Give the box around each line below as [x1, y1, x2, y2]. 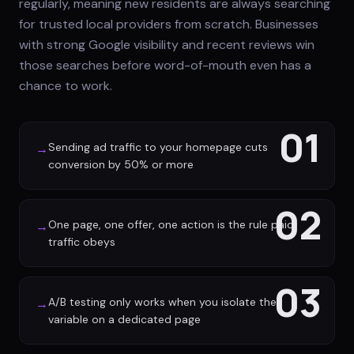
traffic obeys [48, 235, 115, 249]
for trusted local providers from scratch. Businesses [19, 16, 318, 32]
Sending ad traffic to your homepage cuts [48, 140, 268, 154]
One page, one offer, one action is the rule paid [48, 217, 294, 232]
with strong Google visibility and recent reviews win [19, 36, 314, 53]
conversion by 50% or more [48, 157, 194, 171]
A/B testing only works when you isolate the [48, 295, 277, 309]
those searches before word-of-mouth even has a [19, 57, 311, 73]
